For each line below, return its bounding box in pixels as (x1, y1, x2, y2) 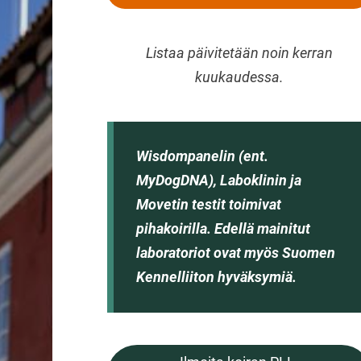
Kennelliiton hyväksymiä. (136, 268, 297, 286)
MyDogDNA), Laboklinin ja (136, 172, 302, 189)
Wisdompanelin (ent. (136, 147, 269, 165)
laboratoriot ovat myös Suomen (136, 244, 336, 262)
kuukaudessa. (194, 68, 284, 85)
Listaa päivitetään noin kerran (145, 44, 333, 61)
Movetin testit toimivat (136, 196, 282, 214)
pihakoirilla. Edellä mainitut (136, 220, 311, 238)
